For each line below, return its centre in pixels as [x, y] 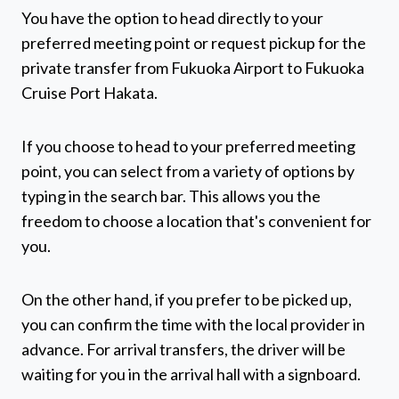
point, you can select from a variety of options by [188, 171]
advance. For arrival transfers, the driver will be [183, 350]
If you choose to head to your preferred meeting [188, 147]
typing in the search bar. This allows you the [171, 196]
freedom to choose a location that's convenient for [196, 221]
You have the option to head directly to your [172, 18]
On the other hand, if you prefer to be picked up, [187, 300]
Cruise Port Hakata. [90, 93]
